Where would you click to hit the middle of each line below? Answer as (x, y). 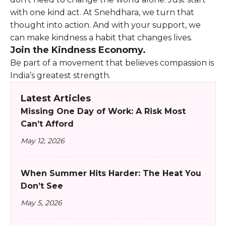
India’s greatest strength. (60, 76)
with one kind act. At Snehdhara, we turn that (102, 13)
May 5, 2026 (41, 203)
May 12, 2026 (43, 141)
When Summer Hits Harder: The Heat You (111, 174)
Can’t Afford (47, 124)
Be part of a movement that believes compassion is (112, 63)
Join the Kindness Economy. (78, 50)
